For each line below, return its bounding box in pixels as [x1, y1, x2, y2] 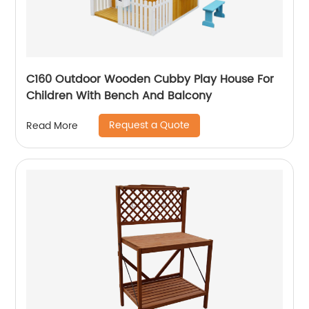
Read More [26, 117, 79, 134]
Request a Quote [109, 117, 190, 133]
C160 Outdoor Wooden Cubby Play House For [26, 70, 56, 88]
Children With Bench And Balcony [26, 87, 212, 105]
